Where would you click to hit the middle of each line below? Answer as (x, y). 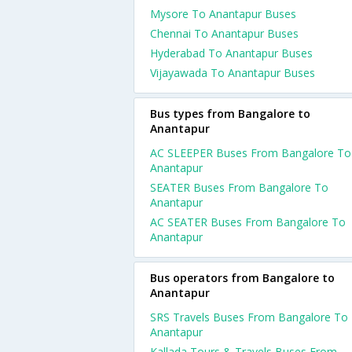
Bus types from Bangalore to (230, 114)
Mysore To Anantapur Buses (223, 14)
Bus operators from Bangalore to (242, 278)
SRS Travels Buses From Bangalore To (249, 317)
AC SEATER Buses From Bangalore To (248, 222)
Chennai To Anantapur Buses (224, 33)
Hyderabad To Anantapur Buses (231, 53)
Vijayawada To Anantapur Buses (233, 73)
